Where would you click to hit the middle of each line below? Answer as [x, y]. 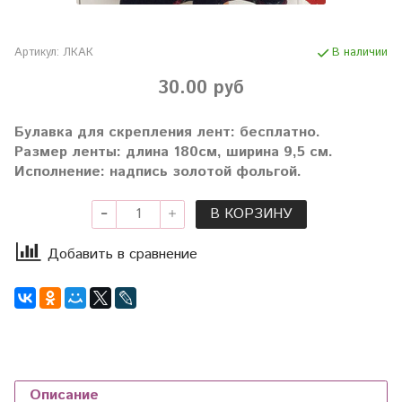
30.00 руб [201, 88]
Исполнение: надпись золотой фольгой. [158, 171]
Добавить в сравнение [122, 254]
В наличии [360, 52]
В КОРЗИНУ [251, 214]
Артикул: [37, 52]
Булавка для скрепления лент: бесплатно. [167, 132]
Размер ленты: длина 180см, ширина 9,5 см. [174, 152]
